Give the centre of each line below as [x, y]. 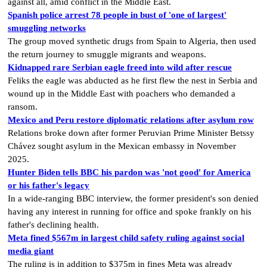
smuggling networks [47, 28]
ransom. [23, 106]
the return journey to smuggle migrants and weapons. [107, 54]
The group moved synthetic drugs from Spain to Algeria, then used [132, 41]
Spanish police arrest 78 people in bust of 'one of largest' [117, 15]
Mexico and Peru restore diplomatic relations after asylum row [131, 119]
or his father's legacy [49, 185]
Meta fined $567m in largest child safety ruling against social [126, 237]
